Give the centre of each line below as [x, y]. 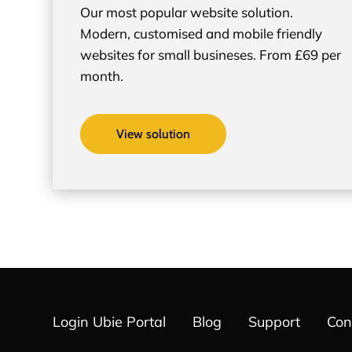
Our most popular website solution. [187, 12]
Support [275, 321]
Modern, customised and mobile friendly [202, 33]
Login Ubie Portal [110, 321]
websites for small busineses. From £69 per [211, 54]
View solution [154, 134]
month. [102, 75]
